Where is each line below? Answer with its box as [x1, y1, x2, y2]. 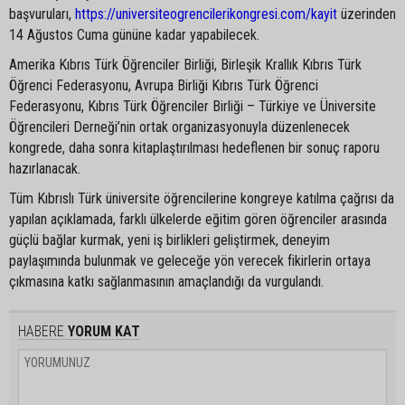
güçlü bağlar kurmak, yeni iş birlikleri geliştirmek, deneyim [9, 231, 330, 249]
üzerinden [337, 5, 396, 23]
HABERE [18, 322, 64, 340]
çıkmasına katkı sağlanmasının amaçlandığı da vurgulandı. [9, 272, 324, 290]
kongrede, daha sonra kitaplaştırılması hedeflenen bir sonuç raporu [9, 138, 380, 156]
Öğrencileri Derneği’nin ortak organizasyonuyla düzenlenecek [9, 118, 350, 136]
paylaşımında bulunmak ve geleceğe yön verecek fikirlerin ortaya [9, 251, 371, 269]
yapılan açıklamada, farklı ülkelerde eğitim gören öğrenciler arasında [9, 210, 387, 228]
